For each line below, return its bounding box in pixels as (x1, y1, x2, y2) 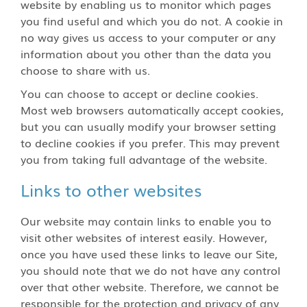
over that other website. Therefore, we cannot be (21, 278, 279, 295)
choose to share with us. (21, 62, 150, 78)
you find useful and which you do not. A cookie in (21, 12, 283, 29)
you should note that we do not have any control (21, 262, 280, 278)
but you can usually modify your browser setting (21, 118, 276, 134)
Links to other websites (21, 177, 201, 201)
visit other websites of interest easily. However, (21, 229, 267, 245)
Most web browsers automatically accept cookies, (21, 101, 284, 118)
